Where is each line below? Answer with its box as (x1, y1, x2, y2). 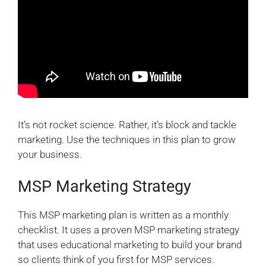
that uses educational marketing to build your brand (18, 239, 242, 251)
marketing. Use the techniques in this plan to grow (18, 133, 236, 145)
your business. (18, 148, 82, 160)
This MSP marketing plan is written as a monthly (18, 209, 229, 221)
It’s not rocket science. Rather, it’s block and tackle (18, 118, 236, 131)
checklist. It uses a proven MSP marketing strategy (18, 224, 239, 236)
